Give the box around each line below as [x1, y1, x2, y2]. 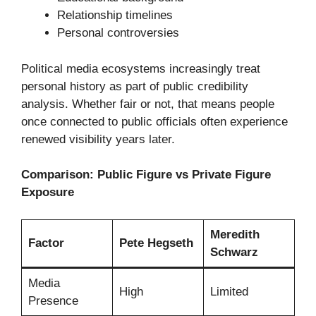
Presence [28, 293, 78, 308]
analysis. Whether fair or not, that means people [21, 97, 274, 111]
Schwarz [209, 245, 258, 259]
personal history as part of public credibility [21, 79, 248, 93]
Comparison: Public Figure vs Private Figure [21, 168, 271, 182]
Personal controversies [57, 26, 179, 40]
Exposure [21, 186, 74, 200]
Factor [28, 236, 64, 250]
